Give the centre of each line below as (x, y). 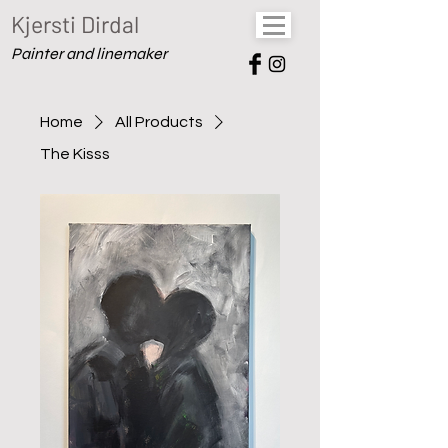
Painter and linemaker (89, 53)
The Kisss (75, 154)
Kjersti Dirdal (75, 24)
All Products (159, 122)
